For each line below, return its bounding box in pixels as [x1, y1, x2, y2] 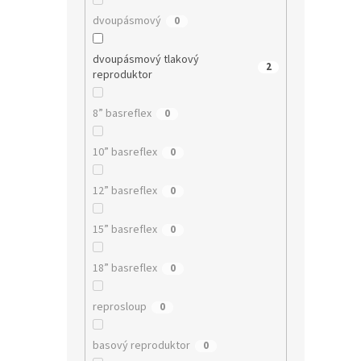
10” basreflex [92, 143, 157, 160]
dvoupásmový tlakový [92, 51, 199, 68]
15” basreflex [92, 221, 157, 238]
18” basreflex [92, 259, 157, 276]
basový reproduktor [92, 337, 190, 354]
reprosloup [92, 298, 147, 315]
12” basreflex [92, 182, 157, 199]
